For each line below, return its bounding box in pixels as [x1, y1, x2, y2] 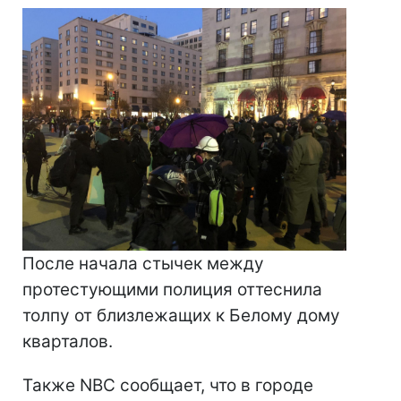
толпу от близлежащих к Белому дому [22, 305, 340, 327]
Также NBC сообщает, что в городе [22, 375, 313, 397]
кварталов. [22, 331, 113, 353]
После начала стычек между [22, 253, 264, 275]
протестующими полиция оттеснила [22, 279, 322, 301]
